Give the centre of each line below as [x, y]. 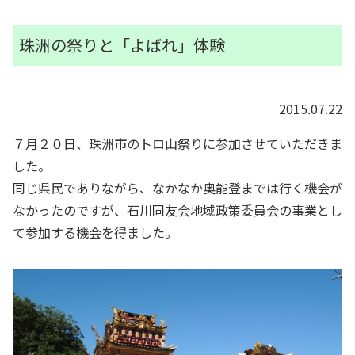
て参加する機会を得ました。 [95, 233]
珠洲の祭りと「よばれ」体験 [122, 45]
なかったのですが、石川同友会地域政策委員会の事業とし [177, 210]
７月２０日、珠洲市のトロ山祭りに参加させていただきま [177, 144]
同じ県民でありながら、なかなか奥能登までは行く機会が [177, 188]
